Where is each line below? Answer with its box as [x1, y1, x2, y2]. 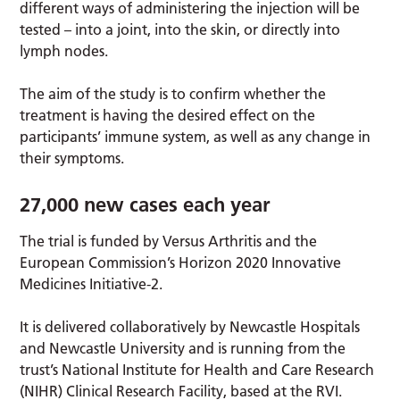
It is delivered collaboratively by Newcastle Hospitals [20, 317, 361, 336]
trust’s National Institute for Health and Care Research [20, 360, 375, 379]
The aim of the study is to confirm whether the [20, 84, 327, 103]
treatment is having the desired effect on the [20, 105, 316, 124]
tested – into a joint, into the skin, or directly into [20, 20, 341, 38]
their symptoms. [20, 148, 125, 167]
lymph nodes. [20, 41, 112, 60]
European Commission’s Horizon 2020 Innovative [20, 253, 342, 271]
